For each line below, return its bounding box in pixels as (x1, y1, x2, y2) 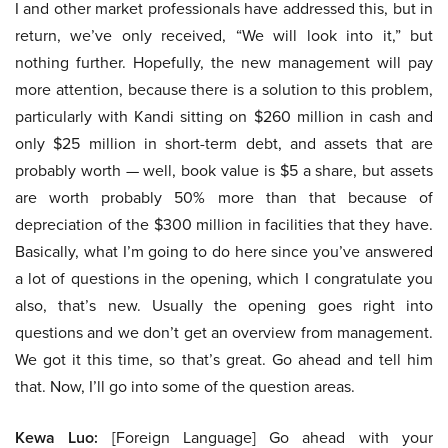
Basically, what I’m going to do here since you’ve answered (15, 240, 433, 263)
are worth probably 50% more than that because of (15, 186, 433, 209)
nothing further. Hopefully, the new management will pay (15, 51, 433, 74)
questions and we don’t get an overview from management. (15, 321, 433, 344)
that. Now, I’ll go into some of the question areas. (15, 375, 355, 398)
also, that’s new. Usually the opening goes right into (15, 294, 433, 317)
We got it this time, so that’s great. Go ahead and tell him (15, 348, 433, 371)
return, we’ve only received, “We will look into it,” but (15, 24, 433, 47)
